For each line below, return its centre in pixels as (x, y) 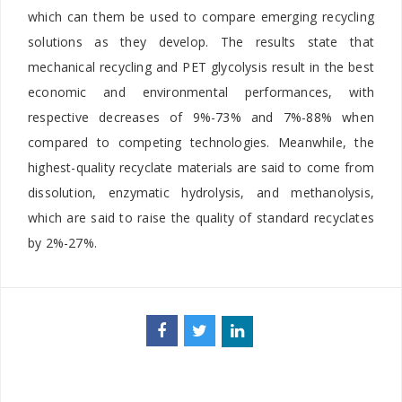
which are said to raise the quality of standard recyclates (201, 217)
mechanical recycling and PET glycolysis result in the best (201, 66)
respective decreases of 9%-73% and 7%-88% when (201, 117)
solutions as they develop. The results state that (201, 41)
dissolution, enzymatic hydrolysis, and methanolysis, (201, 192)
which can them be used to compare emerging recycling (201, 16)
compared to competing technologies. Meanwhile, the (201, 142)
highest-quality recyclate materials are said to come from (201, 167)
